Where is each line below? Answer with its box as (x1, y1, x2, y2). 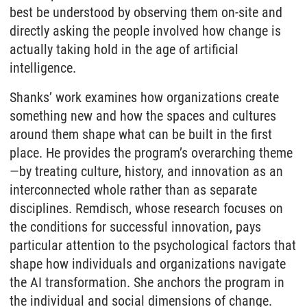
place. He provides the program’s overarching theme (10, 144, 293, 161)
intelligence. (10, 59, 76, 76)
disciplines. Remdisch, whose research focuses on (10, 199, 283, 217)
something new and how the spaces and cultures (10, 107, 276, 124)
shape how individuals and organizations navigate (10, 255, 286, 272)
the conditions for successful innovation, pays (10, 218, 261, 235)
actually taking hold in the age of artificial (10, 40, 238, 58)
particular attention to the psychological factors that (10, 236, 296, 254)
